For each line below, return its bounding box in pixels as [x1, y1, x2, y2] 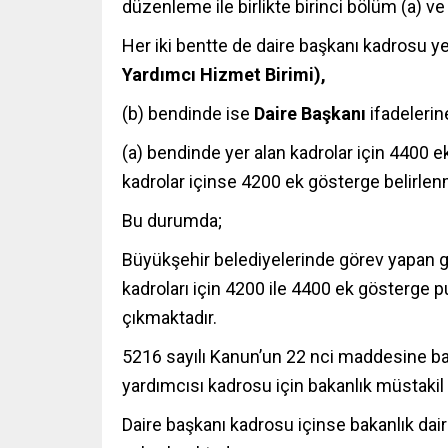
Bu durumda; [122, 210, 222, 232]
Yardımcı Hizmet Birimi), [122, 64, 326, 86]
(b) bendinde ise [122, 103, 254, 125]
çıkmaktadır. [122, 307, 217, 329]
